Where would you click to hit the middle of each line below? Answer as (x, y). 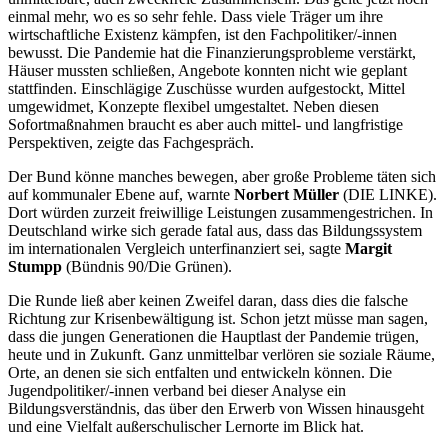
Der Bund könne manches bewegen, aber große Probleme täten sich (222, 176)
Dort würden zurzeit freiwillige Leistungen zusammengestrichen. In (220, 212)
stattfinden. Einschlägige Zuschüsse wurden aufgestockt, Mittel (206, 88)
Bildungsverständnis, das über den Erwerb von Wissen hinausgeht (216, 408)
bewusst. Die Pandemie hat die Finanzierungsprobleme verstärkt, (212, 52)
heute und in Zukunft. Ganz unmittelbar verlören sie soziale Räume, (221, 354)
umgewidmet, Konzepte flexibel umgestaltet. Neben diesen (193, 106)
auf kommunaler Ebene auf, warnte (121, 194)
